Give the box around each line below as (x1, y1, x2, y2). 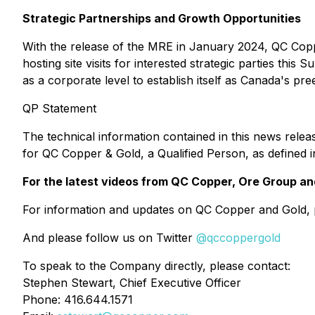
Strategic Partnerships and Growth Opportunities (22, 11, 301, 25)
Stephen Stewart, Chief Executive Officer (22, 276, 241, 290)
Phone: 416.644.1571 (22, 292, 133, 307)
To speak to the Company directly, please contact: (22, 259, 290, 273)
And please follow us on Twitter (22, 231, 196, 245)
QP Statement (22, 101, 96, 115)
